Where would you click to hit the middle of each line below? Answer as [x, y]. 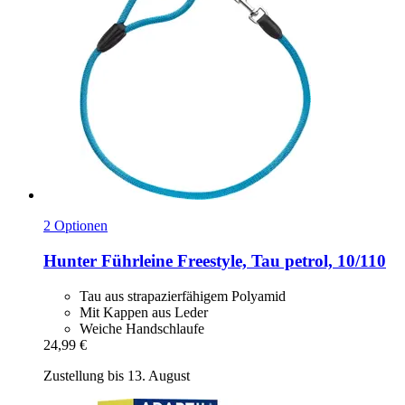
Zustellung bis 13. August [117, 375]
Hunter [70, 260]
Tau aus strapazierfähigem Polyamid [183, 296]
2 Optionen [75, 226]
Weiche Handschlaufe [142, 328]
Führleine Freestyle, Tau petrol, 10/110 [241, 260]
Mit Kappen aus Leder [144, 312]
